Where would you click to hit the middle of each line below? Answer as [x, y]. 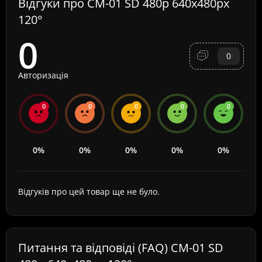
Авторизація [43, 75]
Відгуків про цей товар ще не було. [89, 192]
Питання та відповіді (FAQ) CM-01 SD [121, 248]
